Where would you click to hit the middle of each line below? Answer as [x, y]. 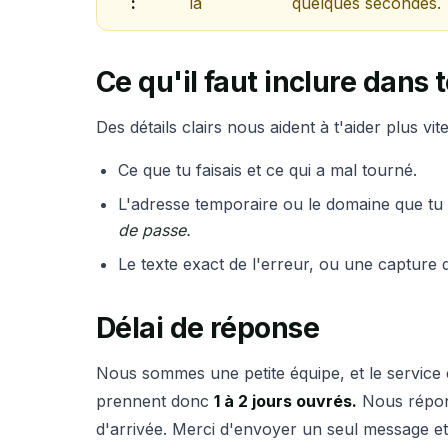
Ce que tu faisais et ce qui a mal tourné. [268, 169]
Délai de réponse [208, 328]
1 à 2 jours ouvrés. [285, 401]
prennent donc [155, 401]
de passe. [155, 229]
